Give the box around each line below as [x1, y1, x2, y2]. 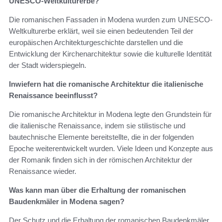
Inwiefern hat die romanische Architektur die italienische [9, 80, 203, 89]
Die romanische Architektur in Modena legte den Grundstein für [9, 110, 212, 119]
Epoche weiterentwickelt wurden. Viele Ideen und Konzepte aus [9, 144, 213, 153]
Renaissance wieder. [9, 167, 76, 176]
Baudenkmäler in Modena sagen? [9, 197, 124, 206]
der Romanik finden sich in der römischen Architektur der [9, 156, 192, 165]
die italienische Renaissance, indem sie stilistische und [9, 121, 185, 130]
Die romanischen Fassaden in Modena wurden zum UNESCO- [9, 15, 213, 24]
